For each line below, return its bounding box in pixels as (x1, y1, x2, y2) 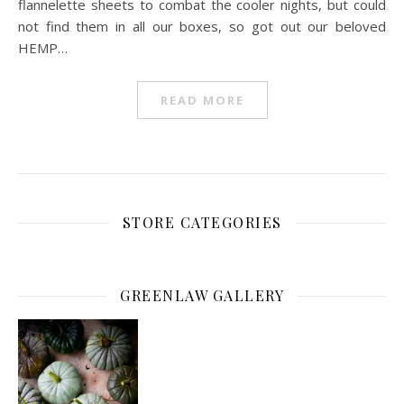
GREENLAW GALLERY (120, 286, 284, 305)
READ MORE (160, 92, 244, 108)
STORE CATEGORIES (122, 213, 282, 232)
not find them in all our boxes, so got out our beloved (18, 17, 386, 35)
